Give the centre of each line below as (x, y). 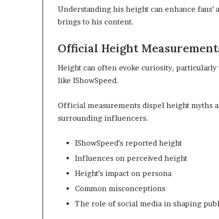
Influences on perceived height (131, 158)
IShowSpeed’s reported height (128, 143)
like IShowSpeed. (88, 81)
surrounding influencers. (103, 118)
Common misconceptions (120, 189)
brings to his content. (96, 22)
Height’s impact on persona (123, 174)
